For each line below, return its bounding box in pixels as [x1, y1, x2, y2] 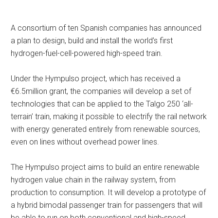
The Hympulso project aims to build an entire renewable [11, 163, 200, 172]
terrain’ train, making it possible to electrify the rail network [11, 112, 207, 121]
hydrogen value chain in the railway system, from [11, 175, 176, 184]
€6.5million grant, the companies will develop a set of [11, 87, 192, 96]
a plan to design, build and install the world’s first [11, 36, 173, 45]
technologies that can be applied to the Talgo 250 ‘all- [11, 99, 194, 109]
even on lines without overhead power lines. [11, 137, 160, 146]
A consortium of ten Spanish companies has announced [11, 23, 202, 33]
